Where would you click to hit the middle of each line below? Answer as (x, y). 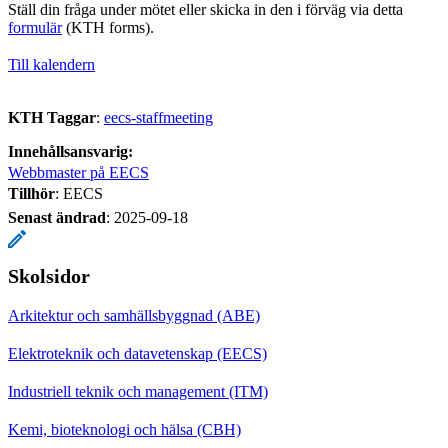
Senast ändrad (57, 217)
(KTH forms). (108, 27)
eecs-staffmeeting (158, 117)
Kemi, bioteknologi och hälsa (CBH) (124, 429)
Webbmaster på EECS (78, 172)
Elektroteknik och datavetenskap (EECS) (137, 353)
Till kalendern (51, 64)
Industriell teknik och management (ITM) (138, 391)
